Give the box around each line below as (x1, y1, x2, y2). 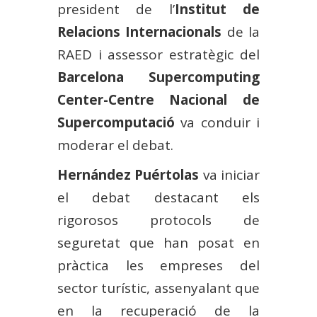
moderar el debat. (57, 135, 173, 154)
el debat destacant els (57, 188, 260, 207)
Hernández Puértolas (57, 165, 200, 184)
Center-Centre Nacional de (57, 90, 260, 109)
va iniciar (199, 165, 260, 184)
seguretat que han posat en (57, 233, 260, 252)
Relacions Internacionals (57, 22, 222, 41)
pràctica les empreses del (57, 255, 260, 275)
